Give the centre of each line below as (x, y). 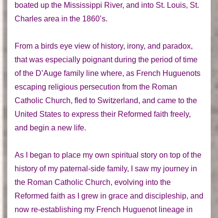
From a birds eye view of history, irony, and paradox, (104, 46)
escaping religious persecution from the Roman (96, 87)
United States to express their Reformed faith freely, (103, 114)
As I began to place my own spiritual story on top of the (108, 155)
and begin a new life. (50, 127)
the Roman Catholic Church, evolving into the (93, 182)
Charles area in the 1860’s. (61, 18)
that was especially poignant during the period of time (106, 59)
